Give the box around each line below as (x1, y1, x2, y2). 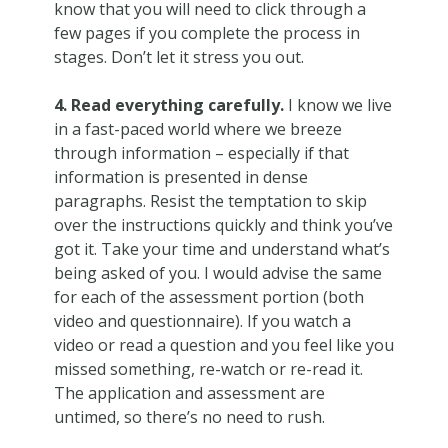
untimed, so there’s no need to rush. (53, 405, 325, 428)
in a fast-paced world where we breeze (53, 117, 342, 140)
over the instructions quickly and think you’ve (53, 213, 393, 236)
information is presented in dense (53, 165, 308, 188)
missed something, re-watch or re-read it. (53, 357, 363, 380)
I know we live (283, 93, 392, 116)
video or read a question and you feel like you (53, 333, 394, 356)
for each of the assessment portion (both (53, 285, 364, 308)
